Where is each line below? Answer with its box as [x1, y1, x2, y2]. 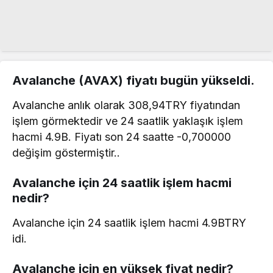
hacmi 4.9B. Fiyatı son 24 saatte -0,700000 [12, 130, 232, 143]
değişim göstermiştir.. [12, 146, 121, 159]
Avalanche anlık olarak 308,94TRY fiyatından [12, 99, 241, 112]
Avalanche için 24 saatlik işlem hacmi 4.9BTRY [12, 216, 247, 229]
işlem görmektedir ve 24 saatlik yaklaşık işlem [12, 115, 244, 127]
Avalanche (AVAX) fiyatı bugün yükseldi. [12, 73, 255, 88]
